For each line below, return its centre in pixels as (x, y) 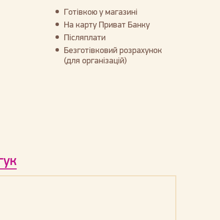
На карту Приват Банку (107, 24)
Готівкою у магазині (100, 12)
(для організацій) (95, 60)
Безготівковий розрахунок (113, 50)
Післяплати (84, 37)
